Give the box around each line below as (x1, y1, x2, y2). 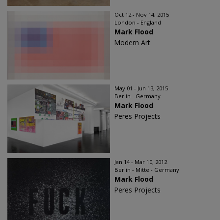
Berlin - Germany (114, 92, 161, 100)
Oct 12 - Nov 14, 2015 (114, 10, 169, 18)
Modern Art (114, 37, 150, 47)
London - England (114, 18, 161, 26)
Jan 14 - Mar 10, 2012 (114, 158, 167, 165)
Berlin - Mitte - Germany (114, 165, 179, 173)
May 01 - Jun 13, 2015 (114, 84, 168, 92)
